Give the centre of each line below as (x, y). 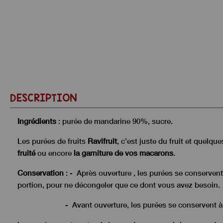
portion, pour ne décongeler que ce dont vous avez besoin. (119, 185)
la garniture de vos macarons (123, 153)
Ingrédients (37, 121)
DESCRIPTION (43, 98)
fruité (26, 153)
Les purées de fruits (53, 141)
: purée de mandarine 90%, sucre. (114, 121)
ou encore (55, 153)
